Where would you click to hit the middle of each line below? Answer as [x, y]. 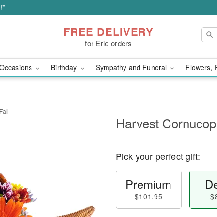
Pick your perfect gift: [158, 156]
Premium [149, 184]
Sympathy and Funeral [132, 67]
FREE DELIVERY [108, 31]
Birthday [65, 67]
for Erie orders [108, 43]
